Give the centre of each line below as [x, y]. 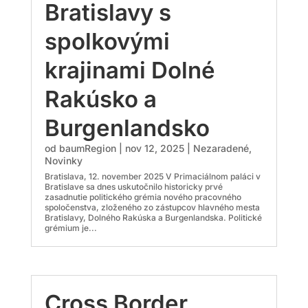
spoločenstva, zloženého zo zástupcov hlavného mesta [152, 208]
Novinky [63, 161]
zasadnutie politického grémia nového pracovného [143, 197]
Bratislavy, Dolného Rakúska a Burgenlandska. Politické [153, 218]
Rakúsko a [100, 99]
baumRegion [87, 148]
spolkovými [107, 42]
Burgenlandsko [127, 128]
